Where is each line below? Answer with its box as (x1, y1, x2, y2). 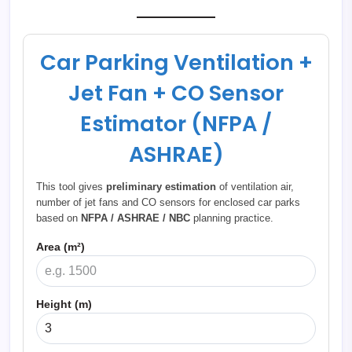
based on (36, 212, 81, 225)
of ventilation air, (216, 181, 294, 193)
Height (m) (36, 298, 92, 311)
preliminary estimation (106, 181, 216, 193)
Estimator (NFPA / (80, 108, 272, 140)
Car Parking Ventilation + (39, 47, 313, 79)
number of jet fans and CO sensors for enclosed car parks (36, 196, 300, 209)
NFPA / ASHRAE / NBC (81, 212, 190, 225)
